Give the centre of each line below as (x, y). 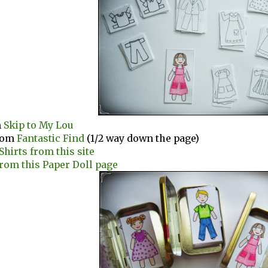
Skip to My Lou (39, 125)
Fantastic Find (51, 138)
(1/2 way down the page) (142, 138)
